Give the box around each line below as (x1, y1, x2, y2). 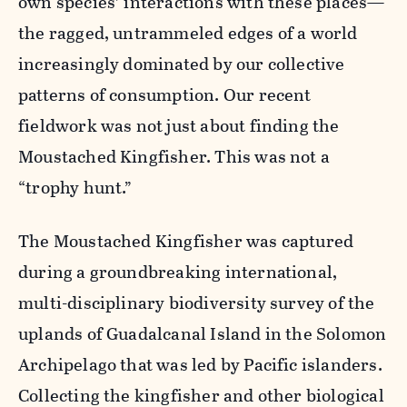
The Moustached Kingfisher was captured (18, 227, 354, 254)
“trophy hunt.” (18, 174, 133, 201)
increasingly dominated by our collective (18, 50, 345, 77)
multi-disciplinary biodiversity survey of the (18, 289, 375, 316)
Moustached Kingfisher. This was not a (18, 143, 331, 170)
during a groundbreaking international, (18, 258, 338, 285)
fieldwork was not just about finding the (18, 112, 340, 139)
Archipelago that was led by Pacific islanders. (18, 351, 382, 378)
